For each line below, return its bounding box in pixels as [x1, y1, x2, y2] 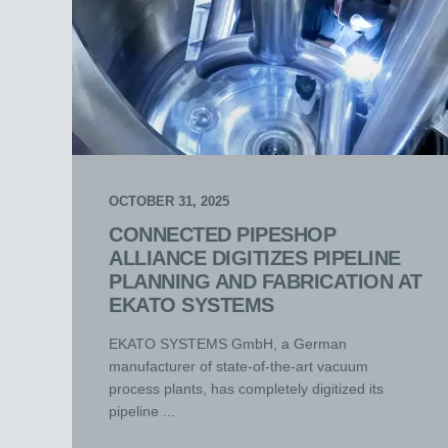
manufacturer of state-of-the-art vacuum [108, 358, 369, 375]
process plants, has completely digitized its [108, 380, 384, 397]
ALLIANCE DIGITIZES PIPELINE [108, 246, 401, 270]
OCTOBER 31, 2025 [108, 193, 230, 209]
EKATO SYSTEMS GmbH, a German [108, 335, 347, 352]
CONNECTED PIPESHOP [108, 223, 336, 246]
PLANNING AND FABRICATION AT [108, 270, 422, 293]
